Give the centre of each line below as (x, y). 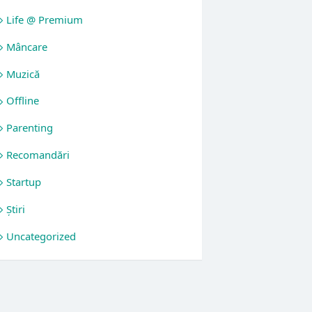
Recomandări (38, 155)
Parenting (30, 128)
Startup (24, 181)
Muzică (23, 73)
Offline (23, 101)
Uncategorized (41, 236)
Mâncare (27, 46)
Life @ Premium (45, 19)
